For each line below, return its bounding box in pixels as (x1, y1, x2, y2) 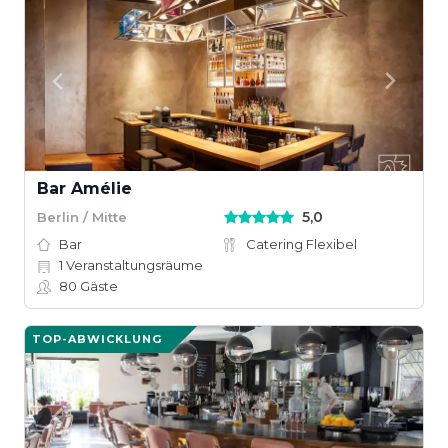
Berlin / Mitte (37, 208, 127, 225)
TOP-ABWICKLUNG (32, 332, 162, 346)
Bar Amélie (37, 179, 132, 198)
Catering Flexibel (246, 236, 357, 252)
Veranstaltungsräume (63, 257, 203, 273)
